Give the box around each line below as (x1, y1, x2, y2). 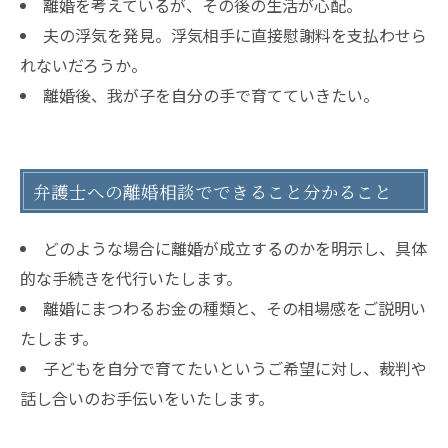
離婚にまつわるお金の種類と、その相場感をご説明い (42, 296, 426, 321)
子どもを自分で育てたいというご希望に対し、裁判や (42, 356, 427, 381)
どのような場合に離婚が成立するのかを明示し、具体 (42, 236, 427, 261)
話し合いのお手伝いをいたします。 (20, 386, 274, 411)
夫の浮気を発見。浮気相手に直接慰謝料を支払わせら (42, 23, 427, 48)
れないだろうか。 (20, 53, 147, 78)
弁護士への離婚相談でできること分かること (33, 179, 393, 205)
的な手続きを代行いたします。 (20, 266, 242, 291)
